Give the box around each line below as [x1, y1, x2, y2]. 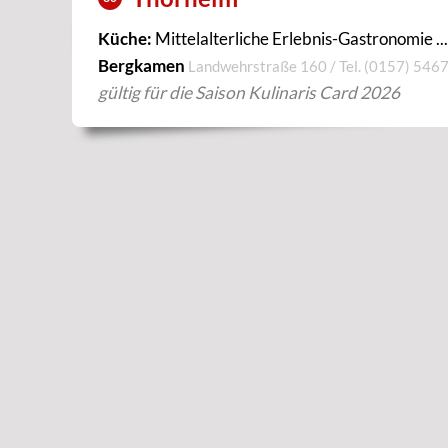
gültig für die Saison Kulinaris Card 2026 [98, 82, 400, 103]
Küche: [98, 28, 152, 49]
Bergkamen [98, 55, 188, 76]
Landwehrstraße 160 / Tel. [188, 57, 364, 75]
